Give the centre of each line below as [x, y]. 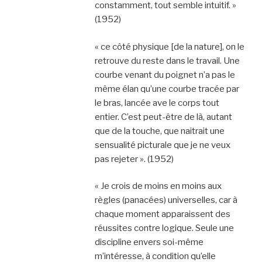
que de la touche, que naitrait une [159, 131]
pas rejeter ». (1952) [134, 159]
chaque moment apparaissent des [162, 214]
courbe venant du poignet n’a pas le [165, 75]
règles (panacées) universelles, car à [166, 200]
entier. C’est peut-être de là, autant [163, 117]
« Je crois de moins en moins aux [158, 186]
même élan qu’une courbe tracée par [167, 89]
